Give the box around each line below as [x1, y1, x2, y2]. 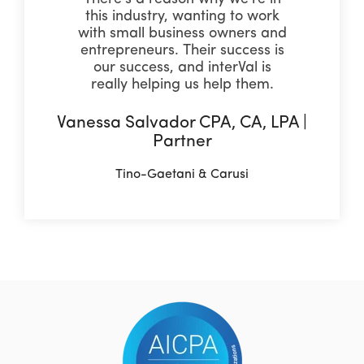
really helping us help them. [90, 76, 274, 93]
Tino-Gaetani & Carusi [115, 167, 249, 181]
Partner [152, 132, 212, 150]
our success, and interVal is [93, 59, 271, 76]
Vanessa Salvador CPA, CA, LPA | [57, 114, 307, 132]
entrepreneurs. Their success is [80, 42, 284, 58]
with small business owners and [77, 25, 287, 41]
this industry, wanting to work [84, 8, 279, 24]
